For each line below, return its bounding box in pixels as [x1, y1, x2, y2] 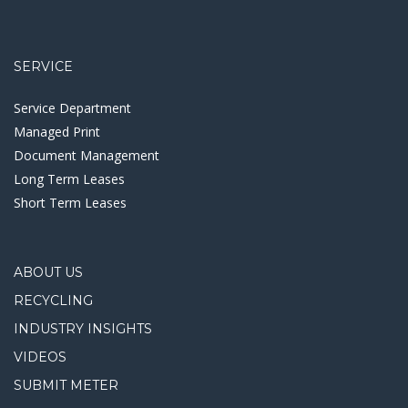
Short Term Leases [14, 194, 127, 212]
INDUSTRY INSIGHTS [14, 321, 152, 338]
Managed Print [14, 123, 100, 141]
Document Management [14, 147, 159, 165]
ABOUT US [14, 264, 83, 281]
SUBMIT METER [14, 377, 118, 394]
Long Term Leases [14, 170, 125, 189]
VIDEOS [14, 349, 66, 366]
